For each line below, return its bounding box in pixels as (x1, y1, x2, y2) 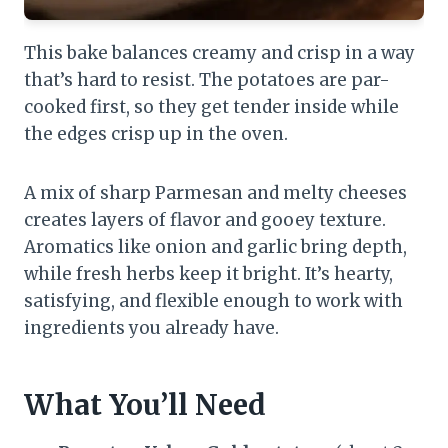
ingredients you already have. (24, 317, 279, 340)
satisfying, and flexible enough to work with (24, 290, 403, 313)
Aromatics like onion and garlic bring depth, (24, 236, 407, 259)
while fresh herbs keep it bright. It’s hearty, (24, 263, 393, 286)
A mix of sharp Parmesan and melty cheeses (24, 182, 407, 205)
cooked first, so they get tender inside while (24, 96, 399, 119)
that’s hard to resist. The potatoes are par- (24, 69, 390, 92)
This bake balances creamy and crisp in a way (24, 42, 415, 65)
